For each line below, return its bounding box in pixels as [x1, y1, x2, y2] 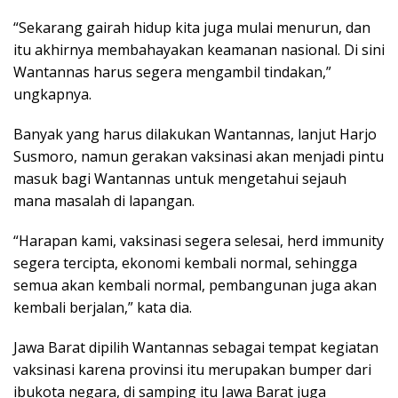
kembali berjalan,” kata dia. [13, 297, 192, 317]
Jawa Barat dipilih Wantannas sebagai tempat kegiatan [13, 337, 378, 357]
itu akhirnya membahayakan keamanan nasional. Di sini [13, 39, 385, 60]
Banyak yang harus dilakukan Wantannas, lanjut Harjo [13, 123, 377, 144]
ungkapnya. [13, 84, 92, 104]
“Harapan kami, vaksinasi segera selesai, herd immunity [13, 230, 384, 251]
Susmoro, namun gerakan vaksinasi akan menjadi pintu [13, 146, 384, 166]
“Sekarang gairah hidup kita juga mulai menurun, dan [13, 17, 370, 37]
